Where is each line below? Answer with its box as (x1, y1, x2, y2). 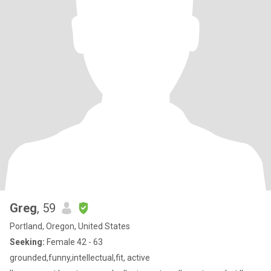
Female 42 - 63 (45, 237, 103, 247)
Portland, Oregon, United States (10, 221, 130, 231)
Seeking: (10, 237, 45, 247)
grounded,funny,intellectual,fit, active (10, 253, 150, 263)
